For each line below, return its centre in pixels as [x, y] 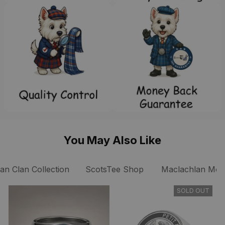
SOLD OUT [193, 190]
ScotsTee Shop [114, 169]
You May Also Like [113, 140]
